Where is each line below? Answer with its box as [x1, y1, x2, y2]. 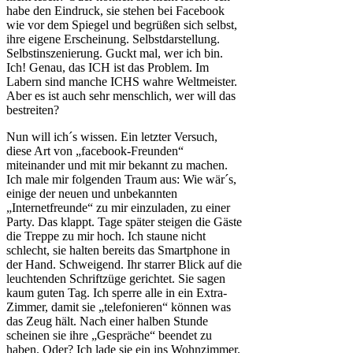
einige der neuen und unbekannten [6, 187, 177, 201]
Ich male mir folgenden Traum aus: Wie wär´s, [6, 173, 236, 187]
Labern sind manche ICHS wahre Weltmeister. [6, 75, 237, 89]
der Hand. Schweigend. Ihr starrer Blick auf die [6, 258, 242, 272]
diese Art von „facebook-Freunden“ [6, 144, 184, 158]
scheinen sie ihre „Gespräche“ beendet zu [6, 329, 212, 343]
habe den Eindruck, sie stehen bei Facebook [6, 4, 225, 18]
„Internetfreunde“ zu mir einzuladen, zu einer [6, 201, 230, 215]
